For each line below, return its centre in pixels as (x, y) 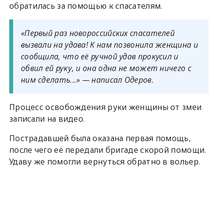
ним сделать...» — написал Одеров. (87, 80)
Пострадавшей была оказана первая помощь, (100, 138)
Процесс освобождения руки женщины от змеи (105, 107)
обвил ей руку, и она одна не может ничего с (106, 68)
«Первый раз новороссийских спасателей (98, 33)
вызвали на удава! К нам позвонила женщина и (109, 45)
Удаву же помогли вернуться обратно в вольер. (105, 162)
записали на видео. (47, 119)
